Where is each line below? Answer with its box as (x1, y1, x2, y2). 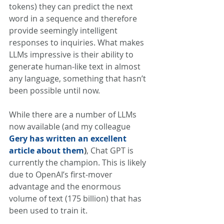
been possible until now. (9, 85, 102, 96)
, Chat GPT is (86, 145, 135, 156)
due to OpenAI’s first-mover (9, 169, 114, 180)
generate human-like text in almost (9, 61, 142, 72)
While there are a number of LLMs (9, 109, 138, 120)
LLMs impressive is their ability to (9, 49, 135, 60)
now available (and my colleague (9, 121, 132, 132)
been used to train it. (9, 205, 89, 216)
